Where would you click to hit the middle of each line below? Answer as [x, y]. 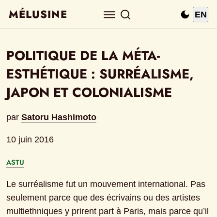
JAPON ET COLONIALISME [89, 93]
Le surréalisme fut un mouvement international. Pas [106, 184]
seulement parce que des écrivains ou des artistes [103, 198]
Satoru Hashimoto [59, 117]
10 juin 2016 [30, 140]
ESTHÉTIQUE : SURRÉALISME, [100, 74]
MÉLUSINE [38, 14]
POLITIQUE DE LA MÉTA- [83, 56]
